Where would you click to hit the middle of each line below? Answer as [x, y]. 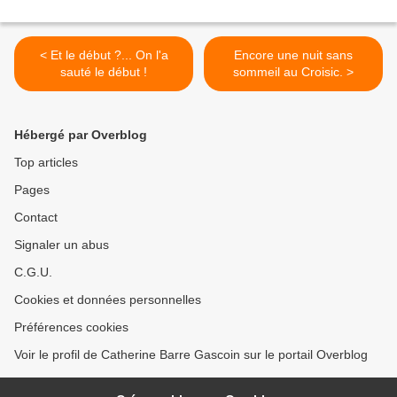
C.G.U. [33, 272]
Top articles [46, 163]
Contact [36, 218]
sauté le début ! [104, 72]
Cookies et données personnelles [108, 300]
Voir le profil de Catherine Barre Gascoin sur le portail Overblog [191, 355]
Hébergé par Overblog [81, 135]
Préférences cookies [71, 327]
